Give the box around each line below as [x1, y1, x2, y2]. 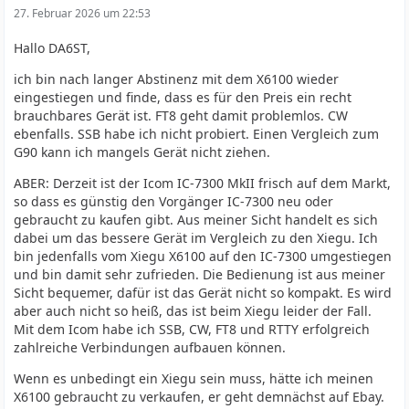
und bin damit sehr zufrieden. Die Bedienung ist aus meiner [14, 266, 386, 283]
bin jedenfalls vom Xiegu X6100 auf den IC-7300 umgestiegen [14, 247, 393, 265]
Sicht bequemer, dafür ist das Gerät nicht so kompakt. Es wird [14, 284, 393, 301]
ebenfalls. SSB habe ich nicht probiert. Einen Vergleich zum [14, 125, 380, 142]
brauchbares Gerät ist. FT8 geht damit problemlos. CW [14, 107, 349, 124]
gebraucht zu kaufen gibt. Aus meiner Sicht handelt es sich [14, 211, 379, 228]
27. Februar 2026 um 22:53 [14, 5, 152, 21]
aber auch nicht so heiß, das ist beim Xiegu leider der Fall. [14, 302, 372, 320]
